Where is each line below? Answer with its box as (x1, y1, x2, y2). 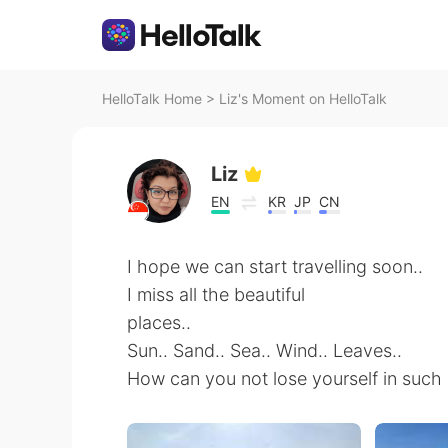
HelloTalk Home (102, 90, 202, 107)
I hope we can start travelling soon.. (127, 256, 423, 277)
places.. (127, 312, 191, 333)
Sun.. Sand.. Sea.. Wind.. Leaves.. (127, 340, 402, 361)
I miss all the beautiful (127, 284, 305, 305)
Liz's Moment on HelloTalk (219, 90, 387, 107)
